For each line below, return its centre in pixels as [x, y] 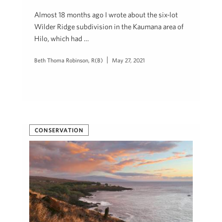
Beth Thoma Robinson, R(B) [69, 60]
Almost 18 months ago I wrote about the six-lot [106, 15]
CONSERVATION [59, 130]
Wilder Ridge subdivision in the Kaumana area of [109, 27]
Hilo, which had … [61, 39]
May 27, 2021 [128, 60]
